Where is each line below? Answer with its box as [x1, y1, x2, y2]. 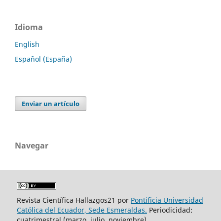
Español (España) [15, 54, 72, 64]
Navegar [15, 140, 48, 151]
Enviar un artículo [22, 99, 80, 109]
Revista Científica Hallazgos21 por [16, 195, 131, 205]
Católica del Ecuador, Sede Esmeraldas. [16, 205, 147, 215]
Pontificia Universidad [130, 195, 203, 205]
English [15, 39, 39, 49]
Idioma [15, 22, 43, 33]
